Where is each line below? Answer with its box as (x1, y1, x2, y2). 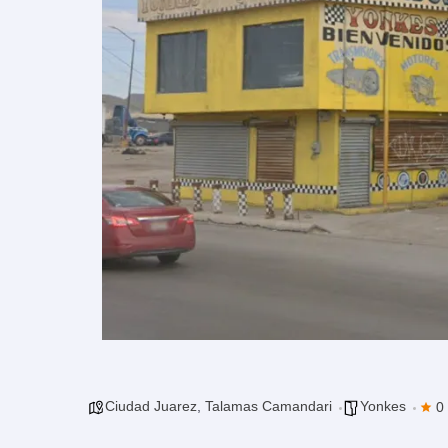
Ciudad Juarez (105, 397, 197, 414)
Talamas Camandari (205, 397, 332, 414)
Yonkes (360, 397, 406, 414)
